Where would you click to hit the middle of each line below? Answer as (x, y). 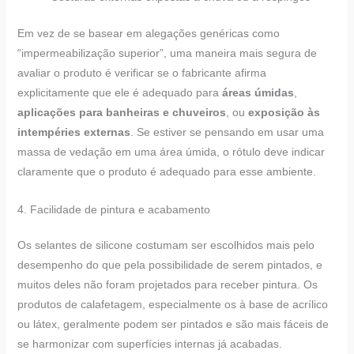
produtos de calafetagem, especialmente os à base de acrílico (172, 304)
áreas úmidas (258, 93)
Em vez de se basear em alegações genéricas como (148, 34)
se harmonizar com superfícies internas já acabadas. (149, 343)
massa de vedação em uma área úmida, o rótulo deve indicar (171, 152)
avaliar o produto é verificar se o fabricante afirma (141, 73)
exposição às (284, 113)
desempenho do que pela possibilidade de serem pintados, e (169, 264)
